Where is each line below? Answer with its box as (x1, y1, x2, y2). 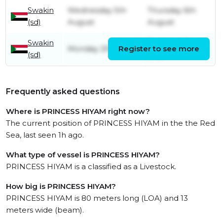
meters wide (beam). (6, 205, 84, 215)
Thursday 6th (147, 5, 196, 15)
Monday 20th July (68, 44, 134, 54)
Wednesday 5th (68, 5, 126, 15)
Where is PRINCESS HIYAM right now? (6, 107, 150, 116)
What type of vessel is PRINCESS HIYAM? (6, 150, 160, 160)
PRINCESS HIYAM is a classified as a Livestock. (6, 162, 176, 172)
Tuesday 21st (147, 38, 194, 48)
